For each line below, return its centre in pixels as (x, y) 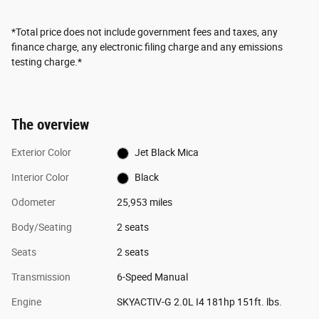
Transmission (41, 277)
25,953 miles (144, 203)
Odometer (33, 203)
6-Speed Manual (152, 277)
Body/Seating (42, 228)
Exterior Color (41, 153)
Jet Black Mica (167, 153)
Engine (26, 302)
